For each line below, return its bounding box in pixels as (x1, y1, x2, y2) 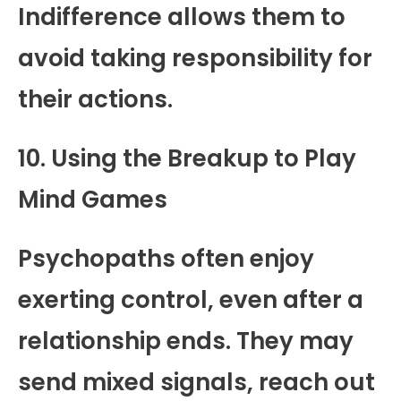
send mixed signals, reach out (18, 365, 375, 398)
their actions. (18, 82, 173, 115)
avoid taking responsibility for (18, 41, 372, 74)
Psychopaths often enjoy (18, 242, 314, 275)
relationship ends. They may (18, 324, 354, 357)
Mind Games (18, 183, 167, 216)
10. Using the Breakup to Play (18, 141, 356, 175)
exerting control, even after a (18, 283, 363, 316)
